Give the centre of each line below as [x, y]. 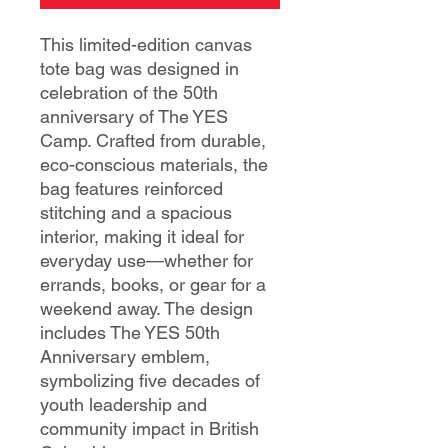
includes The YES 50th [130, 332]
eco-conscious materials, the [154, 164]
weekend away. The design [146, 308]
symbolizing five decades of [150, 380]
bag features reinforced [131, 188]
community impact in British [149, 428]
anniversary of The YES [134, 116]
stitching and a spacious [136, 212]
